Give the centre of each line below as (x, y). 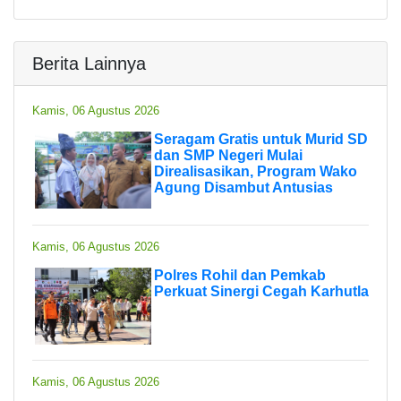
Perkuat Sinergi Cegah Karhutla (261, 291)
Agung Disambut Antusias (243, 187)
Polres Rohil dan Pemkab (240, 275)
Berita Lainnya (89, 63)
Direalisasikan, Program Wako (256, 171)
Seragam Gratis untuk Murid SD (261, 139)
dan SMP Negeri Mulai (228, 155)
